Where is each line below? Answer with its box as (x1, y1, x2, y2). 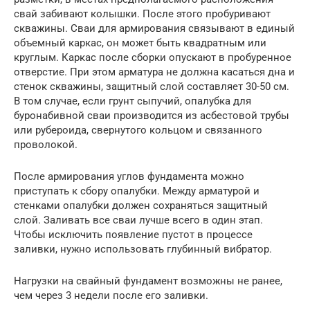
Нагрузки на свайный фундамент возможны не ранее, (14, 275, 282, 288)
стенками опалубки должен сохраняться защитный (14, 199, 268, 212)
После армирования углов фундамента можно (14, 170, 244, 183)
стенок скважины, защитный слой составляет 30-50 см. (14, 80, 289, 93)
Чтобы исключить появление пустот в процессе (14, 228, 253, 241)
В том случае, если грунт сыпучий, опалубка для (14, 95, 251, 108)
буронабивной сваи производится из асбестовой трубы (14, 109, 289, 122)
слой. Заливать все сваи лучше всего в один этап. (14, 214, 263, 227)
